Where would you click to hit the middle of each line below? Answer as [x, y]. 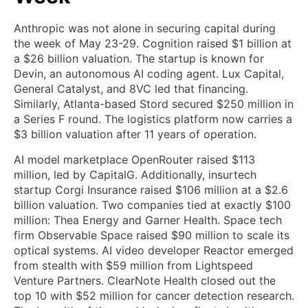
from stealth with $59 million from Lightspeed [133, 266]
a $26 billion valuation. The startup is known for [139, 59]
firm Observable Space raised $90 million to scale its [152, 235]
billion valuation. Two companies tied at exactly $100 [152, 205]
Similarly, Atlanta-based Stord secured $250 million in [154, 104]
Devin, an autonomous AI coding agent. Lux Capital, [149, 74]
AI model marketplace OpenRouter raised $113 [134, 160]
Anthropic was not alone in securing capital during [145, 29]
